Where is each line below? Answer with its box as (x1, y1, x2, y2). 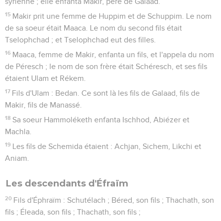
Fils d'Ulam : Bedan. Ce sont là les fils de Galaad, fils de (12, 89, 200, 97)
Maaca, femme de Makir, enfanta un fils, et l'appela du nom (12, 50, 215, 59)
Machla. (5, 127, 32, 136)
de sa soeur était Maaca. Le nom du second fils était (5, 24, 182, 32)
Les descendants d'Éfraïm (6, 178, 128, 189)
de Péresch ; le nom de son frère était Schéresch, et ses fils (5, 62, 207, 71)
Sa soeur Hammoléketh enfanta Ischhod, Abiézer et (12, 115, 190, 124)
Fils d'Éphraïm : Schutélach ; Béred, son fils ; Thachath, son (13, 196, 215, 204)
